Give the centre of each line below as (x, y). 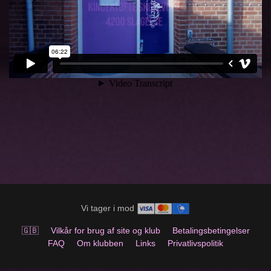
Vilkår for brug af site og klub (105, 231)
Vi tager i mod (109, 208)
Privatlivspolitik (195, 243)
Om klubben (100, 243)
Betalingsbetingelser (211, 231)
